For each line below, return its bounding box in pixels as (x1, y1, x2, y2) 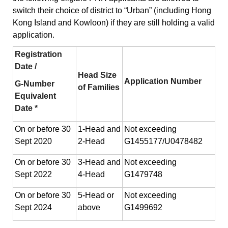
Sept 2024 (15, 203, 52, 212)
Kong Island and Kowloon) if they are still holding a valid (13, 18, 215, 27)
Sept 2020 (15, 136, 52, 146)
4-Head (78, 169, 105, 179)
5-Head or (78, 190, 114, 199)
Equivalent (15, 91, 56, 100)
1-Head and (78, 124, 121, 133)
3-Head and (78, 157, 121, 166)
